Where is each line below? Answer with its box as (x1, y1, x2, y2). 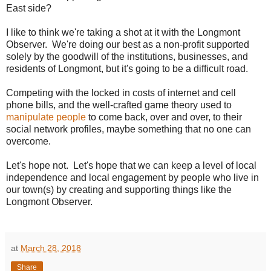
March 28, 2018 (21, 243, 81, 253)
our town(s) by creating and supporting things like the (6, 184, 232, 195)
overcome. (6, 135, 51, 146)
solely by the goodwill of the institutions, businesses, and (6, 51, 248, 62)
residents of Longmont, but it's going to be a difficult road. (6, 63, 248, 74)
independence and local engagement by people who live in (6, 172, 259, 183)
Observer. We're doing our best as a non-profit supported (6, 39, 249, 50)
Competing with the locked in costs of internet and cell (6, 87, 236, 98)
